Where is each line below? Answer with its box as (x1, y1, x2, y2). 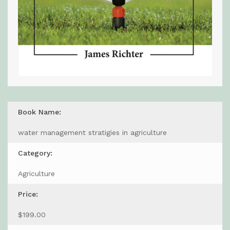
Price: (18, 189, 38, 198)
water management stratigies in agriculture (18, 128, 167, 137)
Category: (18, 148, 52, 157)
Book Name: (18, 107, 61, 116)
